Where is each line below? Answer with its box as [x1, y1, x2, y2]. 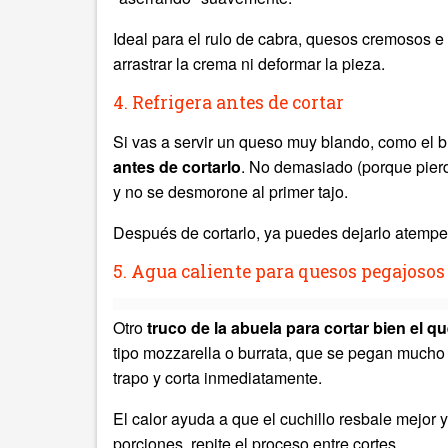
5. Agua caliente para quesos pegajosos [113, 260, 445, 283]
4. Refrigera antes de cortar [113, 91, 344, 114]
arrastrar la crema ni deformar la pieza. [113, 52, 385, 75]
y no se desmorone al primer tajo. [113, 180, 348, 203]
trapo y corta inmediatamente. [113, 366, 322, 389]
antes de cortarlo [113, 155, 241, 178]
